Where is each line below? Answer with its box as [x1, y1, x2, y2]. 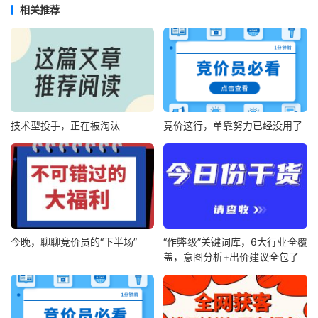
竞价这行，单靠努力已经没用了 [163, 119, 303, 132]
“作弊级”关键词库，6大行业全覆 [163, 235, 307, 248]
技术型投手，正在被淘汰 [11, 119, 120, 132]
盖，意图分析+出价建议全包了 [163, 250, 300, 263]
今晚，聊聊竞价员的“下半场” [11, 235, 137, 248]
